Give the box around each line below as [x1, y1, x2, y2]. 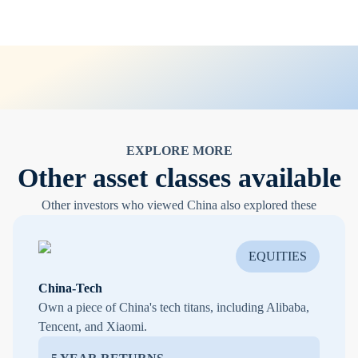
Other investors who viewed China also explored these [42, 198, 316, 213]
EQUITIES [249, 249, 307, 264]
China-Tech [38, 281, 102, 296]
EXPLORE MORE [125, 144, 233, 158]
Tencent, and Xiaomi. [38, 320, 147, 334]
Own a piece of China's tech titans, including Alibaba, [38, 300, 309, 315]
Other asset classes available [17, 163, 341, 193]
